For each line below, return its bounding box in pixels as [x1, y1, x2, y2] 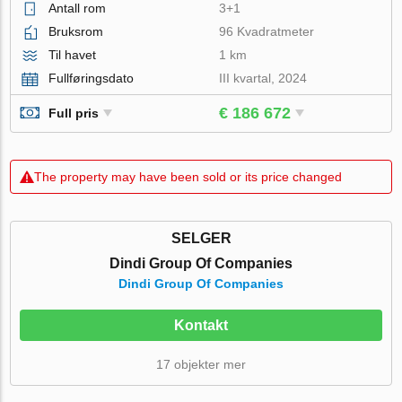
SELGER [170, 230, 232, 246]
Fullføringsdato [48, 70, 135, 85]
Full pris [48, 106, 100, 121]
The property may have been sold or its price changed [34, 169, 343, 184]
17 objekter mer [156, 356, 246, 371]
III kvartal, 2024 [219, 70, 308, 85]
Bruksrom [48, 23, 104, 39]
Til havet [48, 47, 97, 62]
